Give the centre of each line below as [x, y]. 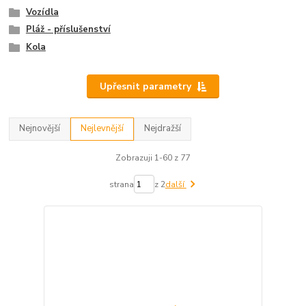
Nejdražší [163, 129]
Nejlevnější [102, 129]
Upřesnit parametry [145, 86]
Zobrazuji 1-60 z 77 [153, 157]
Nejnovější [40, 129]
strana [121, 184]
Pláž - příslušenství [68, 30]
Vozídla [42, 12]
